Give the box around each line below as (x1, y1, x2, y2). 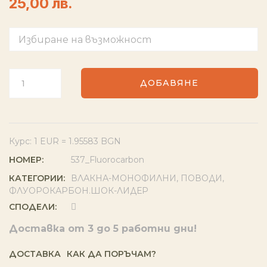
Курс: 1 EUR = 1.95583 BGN (9, 136, 121, 147)
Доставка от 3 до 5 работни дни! (9, 223, 197, 234)
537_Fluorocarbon (71, 154, 144, 165)
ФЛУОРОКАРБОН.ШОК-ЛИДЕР (9, 185, 148, 196)
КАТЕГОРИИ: (9, 173, 65, 184)
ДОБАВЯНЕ (140, 77, 199, 88)
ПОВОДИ (181, 173, 222, 184)
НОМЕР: (9, 154, 44, 165)
